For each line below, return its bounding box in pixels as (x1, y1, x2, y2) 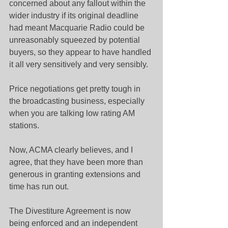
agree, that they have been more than (9, 158, 145, 166)
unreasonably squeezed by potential (9, 36, 142, 44)
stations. (9, 121, 39, 130)
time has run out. (9, 182, 69, 191)
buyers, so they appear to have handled (9, 48, 153, 56)
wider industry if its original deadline (9, 11, 140, 20)
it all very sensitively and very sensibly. (9, 60, 148, 69)
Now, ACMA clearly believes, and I (9, 146, 135, 154)
